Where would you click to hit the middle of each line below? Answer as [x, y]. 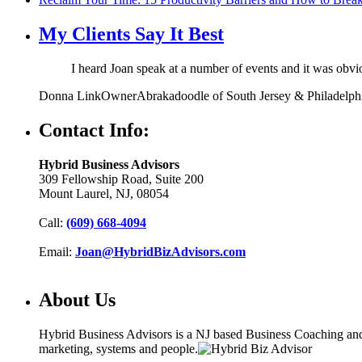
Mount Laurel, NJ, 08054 [104, 193]
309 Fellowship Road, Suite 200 [121, 179]
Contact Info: [94, 130]
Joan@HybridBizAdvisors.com [160, 251]
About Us [77, 300]
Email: [57, 251]
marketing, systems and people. [118, 349]
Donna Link [70, 95]
